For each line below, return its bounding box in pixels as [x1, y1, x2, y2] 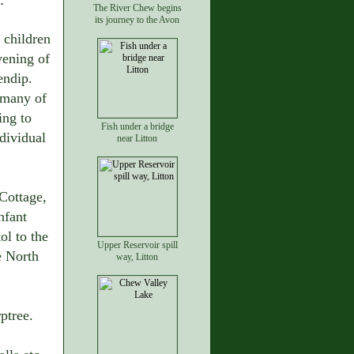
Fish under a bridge [100, 121, 174, 132]
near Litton [117, 133, 157, 144]
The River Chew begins [92, 2, 182, 13]
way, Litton [116, 251, 158, 262]
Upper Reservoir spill [96, 239, 178, 250]
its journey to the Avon [95, 14, 179, 25]
